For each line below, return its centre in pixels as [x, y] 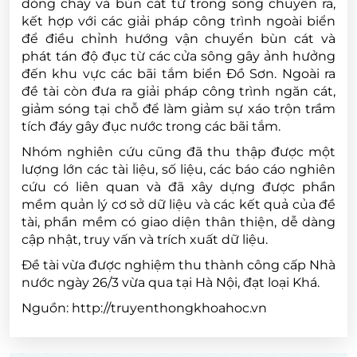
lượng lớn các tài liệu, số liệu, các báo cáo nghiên [178, 169]
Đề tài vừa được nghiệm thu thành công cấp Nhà [178, 265]
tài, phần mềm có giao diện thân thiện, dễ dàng [178, 222]
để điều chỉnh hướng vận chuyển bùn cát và [178, 38]
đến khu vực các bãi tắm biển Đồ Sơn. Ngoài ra [178, 73]
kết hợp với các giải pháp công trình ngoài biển [178, 21]
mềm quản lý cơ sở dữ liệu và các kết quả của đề [178, 204]
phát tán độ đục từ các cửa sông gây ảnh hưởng [178, 56]
